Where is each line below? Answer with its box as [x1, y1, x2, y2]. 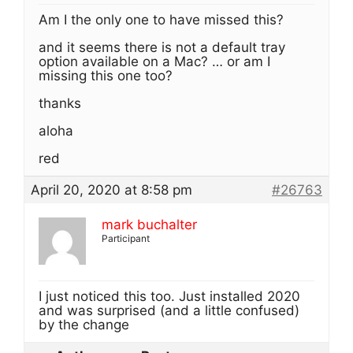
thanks [39, 95, 81, 111]
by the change [39, 317, 129, 333]
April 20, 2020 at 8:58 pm [31, 182, 192, 198]
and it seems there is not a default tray [39, 39, 285, 55]
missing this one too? [39, 68, 173, 84]
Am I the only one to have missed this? [39, 12, 284, 28]
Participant [102, 232, 150, 244]
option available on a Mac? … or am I [39, 54, 270, 69]
